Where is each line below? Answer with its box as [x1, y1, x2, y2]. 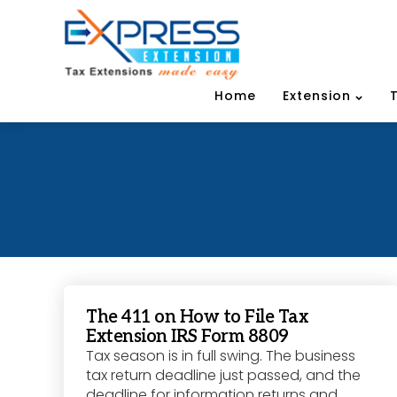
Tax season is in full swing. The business [86, 346, 355, 367]
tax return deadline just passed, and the [86, 365, 361, 386]
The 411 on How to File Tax [86, 307, 307, 329]
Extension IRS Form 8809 [86, 326, 289, 348]
